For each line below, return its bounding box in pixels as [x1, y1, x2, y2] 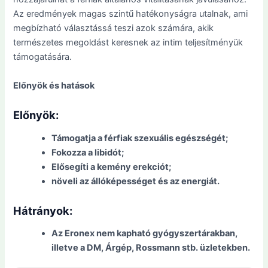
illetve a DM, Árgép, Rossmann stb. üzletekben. [51, 242, 251, 254]
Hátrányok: [13, 203, 73, 217]
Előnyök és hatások [13, 80, 95, 91]
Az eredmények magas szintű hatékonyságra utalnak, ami [13, 8, 248, 20]
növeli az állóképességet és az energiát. [51, 175, 220, 187]
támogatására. [13, 51, 72, 63]
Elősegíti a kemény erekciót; [51, 161, 172, 172]
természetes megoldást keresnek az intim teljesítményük [13, 37, 243, 48]
